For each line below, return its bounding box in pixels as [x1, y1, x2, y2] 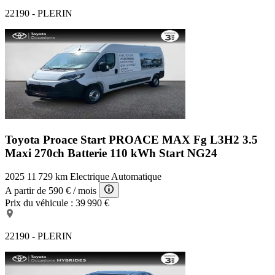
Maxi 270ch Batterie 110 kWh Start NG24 [5, 146, 217, 160]
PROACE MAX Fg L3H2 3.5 [109, 133, 258, 146]
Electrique [70, 171, 109, 182]
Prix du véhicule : [5, 198, 73, 209]
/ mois [73, 185, 96, 196]
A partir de [5, 185, 46, 196]
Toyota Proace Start [5, 133, 109, 146]
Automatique [111, 171, 161, 182]
